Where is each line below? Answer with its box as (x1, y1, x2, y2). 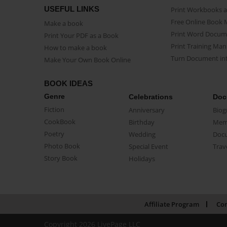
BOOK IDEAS (44, 79, 93, 88)
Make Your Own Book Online (44, 55, 131, 64)
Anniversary (128, 105, 165, 115)
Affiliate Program (144, 199, 199, 209)
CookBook (44, 117, 75, 126)
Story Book (44, 153, 78, 163)
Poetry (44, 129, 64, 138)
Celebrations (128, 92, 173, 101)
